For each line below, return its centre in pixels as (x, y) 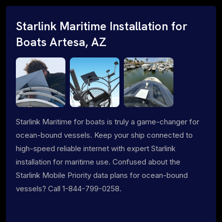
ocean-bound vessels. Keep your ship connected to (104, 135)
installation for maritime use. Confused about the (98, 162)
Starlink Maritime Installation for (102, 26)
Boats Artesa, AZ (61, 42)
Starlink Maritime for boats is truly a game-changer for (108, 121)
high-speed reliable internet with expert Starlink (96, 148)
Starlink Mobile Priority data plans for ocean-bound (102, 175)
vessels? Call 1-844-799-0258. (69, 188)
